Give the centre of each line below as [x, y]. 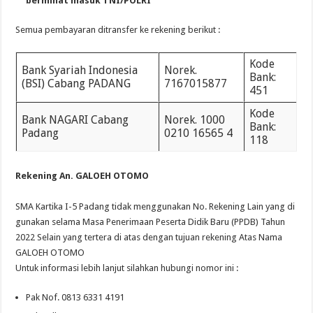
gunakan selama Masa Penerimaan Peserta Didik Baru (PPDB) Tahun [151, 222]
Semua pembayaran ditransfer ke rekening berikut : [118, 30]
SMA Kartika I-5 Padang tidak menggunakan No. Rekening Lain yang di [155, 207]
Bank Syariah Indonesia [79, 71]
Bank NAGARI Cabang [75, 120]
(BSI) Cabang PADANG [76, 84]
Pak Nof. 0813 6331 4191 [75, 298]
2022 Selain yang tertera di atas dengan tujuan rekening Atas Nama [149, 238]
